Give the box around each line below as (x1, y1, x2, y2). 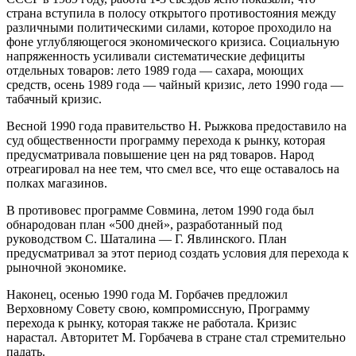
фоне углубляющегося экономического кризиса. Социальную (6, 34, 339, 48)
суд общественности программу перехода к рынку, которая (6, 133, 325, 147)
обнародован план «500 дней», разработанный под (6, 217, 282, 231)
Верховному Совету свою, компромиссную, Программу (6, 301, 310, 315)
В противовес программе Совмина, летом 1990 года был (6, 203, 314, 217)
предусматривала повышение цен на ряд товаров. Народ (6, 147, 314, 161)
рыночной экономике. (6, 260, 126, 274)
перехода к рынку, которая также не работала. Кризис (6, 315, 296, 330)
